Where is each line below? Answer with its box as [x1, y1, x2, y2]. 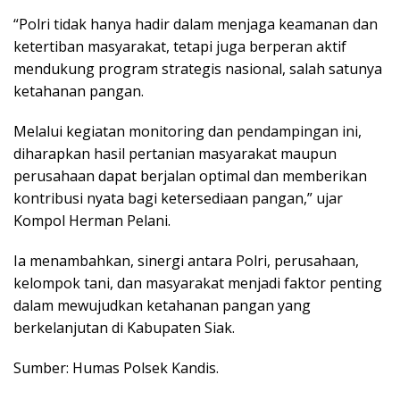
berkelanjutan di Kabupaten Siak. [13, 317, 235, 337]
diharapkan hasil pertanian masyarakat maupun [13, 143, 337, 163]
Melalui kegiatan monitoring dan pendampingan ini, [13, 121, 362, 141]
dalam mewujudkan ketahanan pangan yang [13, 295, 311, 315]
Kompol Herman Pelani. [13, 210, 171, 230]
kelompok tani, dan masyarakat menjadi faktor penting [13, 272, 382, 293]
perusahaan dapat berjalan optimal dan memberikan [13, 165, 367, 186]
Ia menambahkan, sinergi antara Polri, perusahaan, [13, 250, 359, 271]
